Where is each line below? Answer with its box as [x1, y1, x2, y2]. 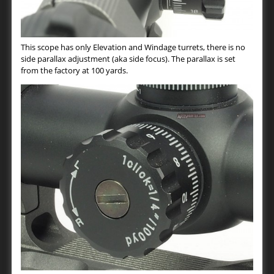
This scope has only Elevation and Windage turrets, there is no [21, 41, 245, 53]
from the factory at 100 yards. [21, 64, 128, 76]
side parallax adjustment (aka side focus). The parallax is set [21, 53, 235, 64]
